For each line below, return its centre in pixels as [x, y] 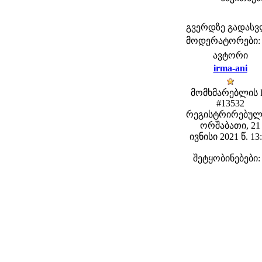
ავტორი [230, 55]
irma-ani [230, 68]
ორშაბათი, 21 [230, 125]
